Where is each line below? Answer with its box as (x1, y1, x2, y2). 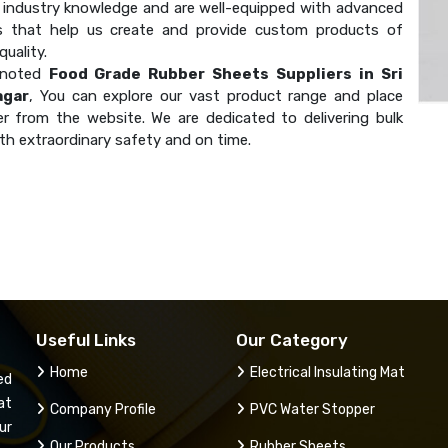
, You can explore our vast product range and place (29, 86, 403, 105)
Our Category (236, 329, 348, 350)
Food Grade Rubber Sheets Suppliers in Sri (48, 64, 403, 83)
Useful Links (36, 329, 136, 350)
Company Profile (50, 400, 156, 418)
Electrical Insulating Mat (250, 363, 405, 381)
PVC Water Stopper (250, 400, 375, 418)
